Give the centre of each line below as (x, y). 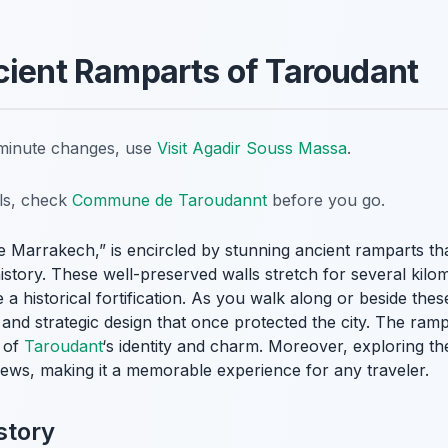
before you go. (326, 199)
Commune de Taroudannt (169, 199)
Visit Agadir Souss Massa (252, 147)
